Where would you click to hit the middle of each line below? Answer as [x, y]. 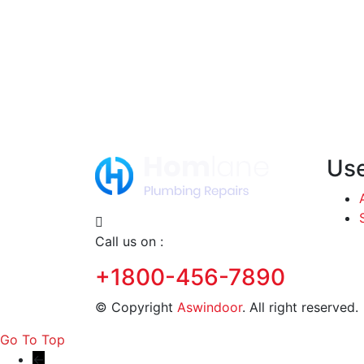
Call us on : [129, 241]
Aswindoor [210, 307]
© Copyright [136, 307]
